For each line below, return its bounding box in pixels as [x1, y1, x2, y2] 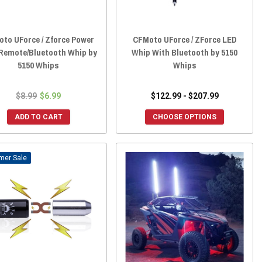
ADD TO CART [14, 112, 63, 121]
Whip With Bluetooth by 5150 [132, 46, 238, 58]
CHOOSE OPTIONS [153, 112, 217, 121]
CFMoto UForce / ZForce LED [132, 33, 237, 46]
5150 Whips [18, 58, 60, 71]
